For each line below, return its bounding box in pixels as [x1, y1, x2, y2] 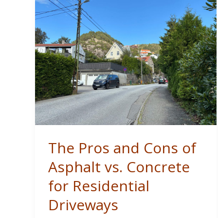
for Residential [48, 176, 149, 196]
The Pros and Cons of [48, 138, 196, 158]
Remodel [48, 26, 84, 38]
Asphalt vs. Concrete [48, 157, 190, 177]
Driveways [48, 195, 118, 215]
